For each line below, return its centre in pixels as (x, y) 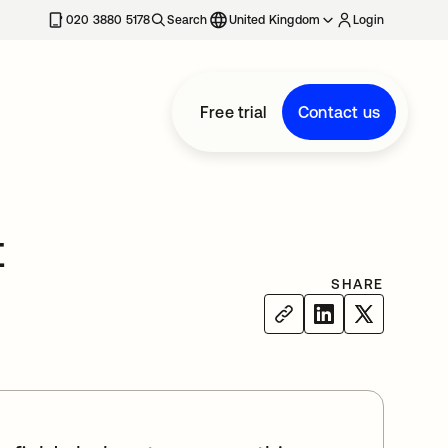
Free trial (233, 112)
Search (187, 20)
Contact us (339, 112)
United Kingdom (274, 20)
